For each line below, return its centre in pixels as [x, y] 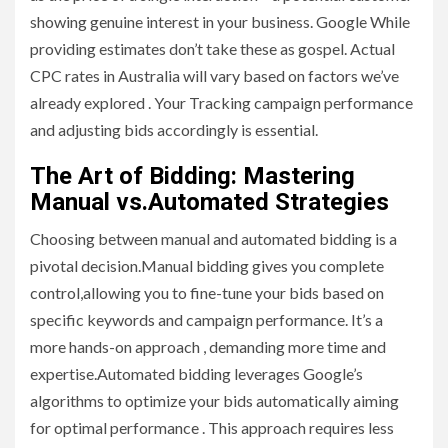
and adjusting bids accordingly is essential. [174, 130]
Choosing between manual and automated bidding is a [213, 239]
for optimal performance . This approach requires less [212, 428]
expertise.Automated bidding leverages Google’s [196, 374]
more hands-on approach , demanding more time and [208, 347]
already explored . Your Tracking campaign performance [221, 103]
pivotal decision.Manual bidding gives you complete [207, 266]
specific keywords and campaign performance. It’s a [206, 320]
